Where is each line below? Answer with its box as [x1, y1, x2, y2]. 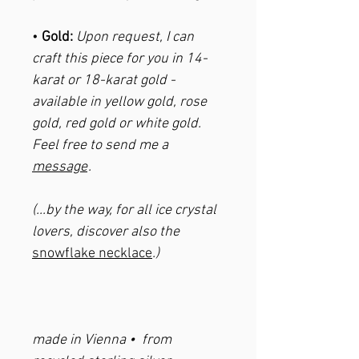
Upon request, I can [76, 29, 194, 46]
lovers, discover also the [32, 224, 179, 241]
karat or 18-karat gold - [32, 72, 175, 90]
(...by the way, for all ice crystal [32, 202, 216, 220]
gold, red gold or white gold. [32, 115, 201, 133]
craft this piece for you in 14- [32, 50, 208, 68]
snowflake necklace [32, 245, 152, 263]
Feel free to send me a [32, 137, 168, 155]
